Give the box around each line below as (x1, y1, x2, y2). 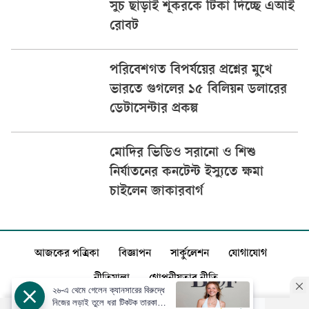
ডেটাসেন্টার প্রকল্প (109, 102, 198, 118)
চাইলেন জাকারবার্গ (109, 185, 203, 201)
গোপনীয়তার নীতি (149, 273, 218, 286)
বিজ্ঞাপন (118, 248, 151, 261)
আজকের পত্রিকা (34, 248, 99, 261)
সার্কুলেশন (170, 248, 209, 261)
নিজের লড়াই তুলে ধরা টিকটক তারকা (52, 297, 157, 308)
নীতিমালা (94, 273, 130, 286)
